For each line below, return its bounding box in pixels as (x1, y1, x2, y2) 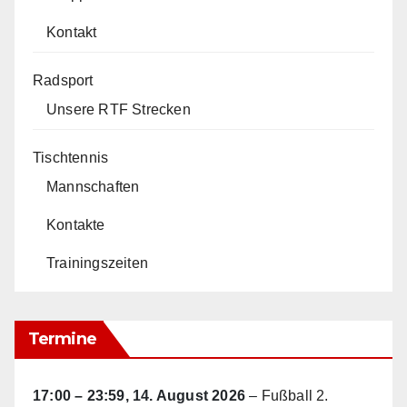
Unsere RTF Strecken (46, 101, 191, 117)
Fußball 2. (261, 387, 329, 403)
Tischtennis (33, 149, 109, 165)
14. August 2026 (133, 387, 246, 403)
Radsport (33, 72, 94, 88)
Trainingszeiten (46, 254, 148, 271)
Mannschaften (46, 178, 140, 194)
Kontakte (46, 216, 105, 233)
